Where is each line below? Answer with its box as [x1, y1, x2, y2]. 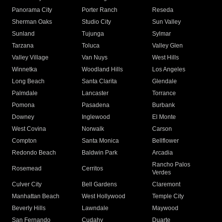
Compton [12, 137, 37, 145]
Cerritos [82, 165, 104, 172]
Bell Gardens [82, 181, 117, 188]
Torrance [152, 90, 176, 97]
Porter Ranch [82, 6, 118, 14]
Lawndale [82, 205, 109, 212]
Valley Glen [152, 42, 183, 50]
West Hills [152, 54, 179, 61]
